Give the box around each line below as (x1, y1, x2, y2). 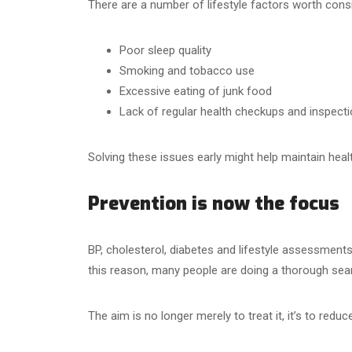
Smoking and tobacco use (119, 63, 255, 78)
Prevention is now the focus (88, 190, 339, 216)
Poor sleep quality (119, 42, 211, 57)
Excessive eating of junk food (119, 83, 272, 98)
